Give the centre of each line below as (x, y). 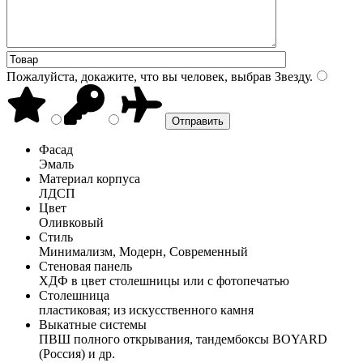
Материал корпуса (90, 178)
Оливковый (71, 222)
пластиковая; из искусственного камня (146, 310)
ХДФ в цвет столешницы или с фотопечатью (164, 280)
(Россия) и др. (77, 353)
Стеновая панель (85, 266)
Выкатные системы (93, 324)
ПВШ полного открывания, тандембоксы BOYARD (183, 339)
